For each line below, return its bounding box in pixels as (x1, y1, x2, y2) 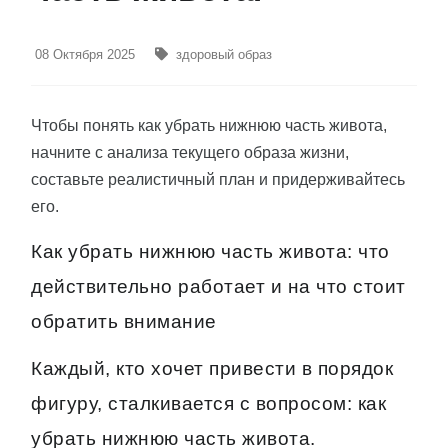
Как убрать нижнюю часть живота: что (31, 241, 390, 263)
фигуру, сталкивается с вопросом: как (31, 393, 386, 415)
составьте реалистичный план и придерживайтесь (31, 171, 405, 189)
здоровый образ (176, 47, 272, 63)
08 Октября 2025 (35, 47, 135, 63)
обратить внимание (31, 311, 217, 333)
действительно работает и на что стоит (31, 276, 406, 298)
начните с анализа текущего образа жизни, (31, 144, 349, 162)
